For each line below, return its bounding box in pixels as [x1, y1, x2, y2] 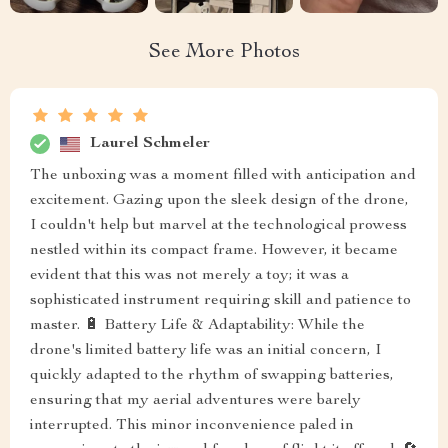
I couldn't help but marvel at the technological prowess [30, 218, 407, 235]
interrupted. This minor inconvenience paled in [30, 418, 354, 435]
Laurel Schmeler [90, 135, 210, 152]
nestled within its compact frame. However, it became [30, 243, 398, 260]
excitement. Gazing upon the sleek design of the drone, [30, 193, 409, 210]
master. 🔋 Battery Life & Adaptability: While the [30, 318, 365, 335]
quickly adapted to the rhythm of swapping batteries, [30, 368, 394, 385]
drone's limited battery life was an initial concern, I [30, 343, 381, 360]
